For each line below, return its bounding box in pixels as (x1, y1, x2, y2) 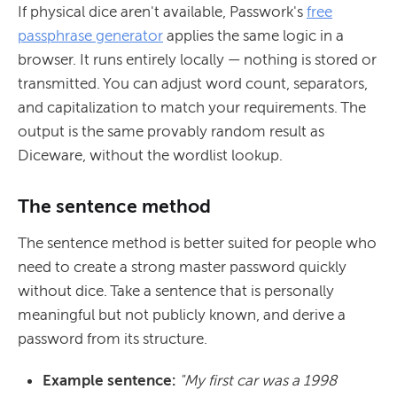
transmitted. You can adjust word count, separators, (18, 74, 368, 93)
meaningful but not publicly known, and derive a (18, 306, 346, 324)
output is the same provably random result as (18, 122, 324, 141)
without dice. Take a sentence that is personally (18, 282, 334, 300)
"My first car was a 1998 (179, 371, 337, 390)
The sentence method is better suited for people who (18, 234, 377, 253)
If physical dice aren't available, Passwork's (18, 3, 307, 21)
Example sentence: (43, 371, 179, 390)
